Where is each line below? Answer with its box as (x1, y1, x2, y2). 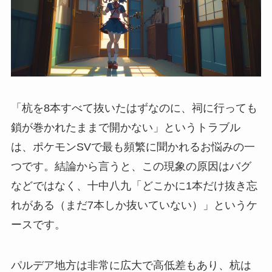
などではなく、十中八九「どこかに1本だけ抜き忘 (10, 179, 257, 192)
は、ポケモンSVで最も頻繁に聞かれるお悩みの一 (10, 140, 255, 153)
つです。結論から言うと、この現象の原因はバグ (10, 160, 251, 172)
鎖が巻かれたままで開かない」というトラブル (10, 121, 240, 134)
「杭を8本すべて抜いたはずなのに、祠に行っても (10, 101, 257, 114)
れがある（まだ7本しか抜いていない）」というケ (10, 199, 257, 211)
